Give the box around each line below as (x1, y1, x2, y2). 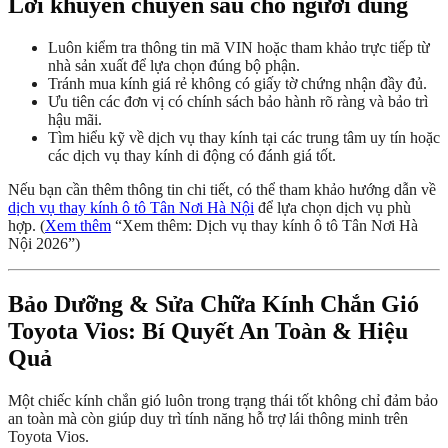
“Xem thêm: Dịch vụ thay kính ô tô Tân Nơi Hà (111, 216, 418, 234)
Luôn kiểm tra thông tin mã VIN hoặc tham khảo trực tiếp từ (48, 38, 430, 56)
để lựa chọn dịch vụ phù (254, 198, 411, 216)
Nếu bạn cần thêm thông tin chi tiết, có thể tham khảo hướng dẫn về (8, 180, 436, 198)
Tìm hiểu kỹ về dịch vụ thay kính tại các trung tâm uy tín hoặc (48, 128, 440, 146)
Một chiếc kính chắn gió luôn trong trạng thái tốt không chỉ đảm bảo (8, 391, 438, 409)
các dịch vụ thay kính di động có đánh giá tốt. (48, 146, 336, 164)
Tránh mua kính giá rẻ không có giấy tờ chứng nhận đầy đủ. (48, 74, 427, 92)
